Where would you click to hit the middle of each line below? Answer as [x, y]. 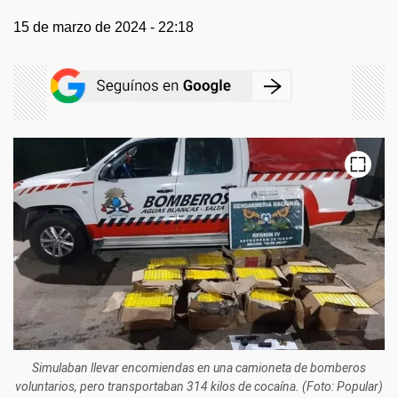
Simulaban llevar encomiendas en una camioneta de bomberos [199, 367]
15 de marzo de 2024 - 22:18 [103, 27]
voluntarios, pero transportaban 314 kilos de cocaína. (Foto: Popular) [199, 386]
